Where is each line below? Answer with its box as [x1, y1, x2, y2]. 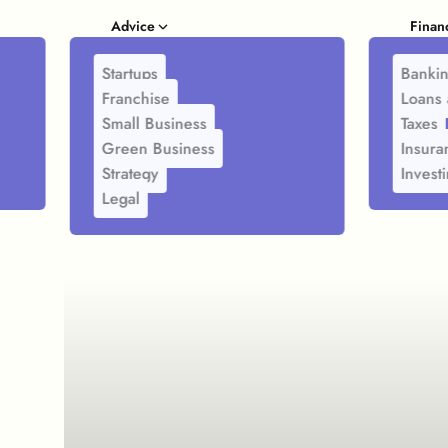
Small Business [101, 112, 207, 135]
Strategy [101, 162, 159, 185]
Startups [101, 62, 158, 85]
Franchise [101, 87, 170, 110]
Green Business [101, 137, 215, 160]
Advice [110, 16, 155, 36]
